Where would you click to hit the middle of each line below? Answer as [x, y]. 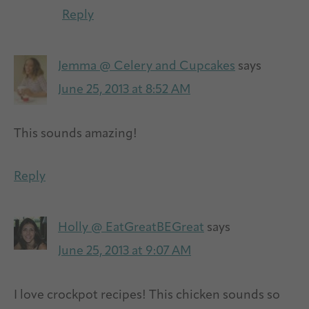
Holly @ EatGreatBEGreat [131, 228]
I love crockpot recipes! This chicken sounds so [147, 295]
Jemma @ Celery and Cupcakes [147, 66]
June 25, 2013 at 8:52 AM [124, 90]
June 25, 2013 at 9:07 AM [124, 251]
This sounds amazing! [76, 134]
